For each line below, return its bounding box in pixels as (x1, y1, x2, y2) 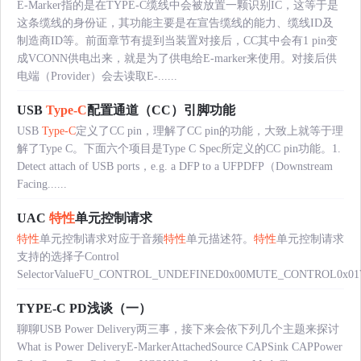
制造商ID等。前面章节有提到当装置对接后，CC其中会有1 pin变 (17, 34, 338, 47)
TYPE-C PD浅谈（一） (17, 301, 151, 315)
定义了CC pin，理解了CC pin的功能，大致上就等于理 (76, 124, 343, 137)
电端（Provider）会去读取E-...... (17, 69, 177, 82)
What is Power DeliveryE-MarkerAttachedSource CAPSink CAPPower (17, 340, 342, 353)
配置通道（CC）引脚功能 (87, 102, 235, 117)
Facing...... (17, 177, 67, 190)
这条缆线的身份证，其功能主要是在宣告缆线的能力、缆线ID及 (17, 16, 334, 29)
